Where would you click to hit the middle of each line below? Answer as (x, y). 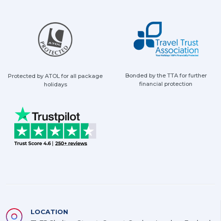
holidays (55, 85)
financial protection (166, 84)
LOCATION (49, 212)
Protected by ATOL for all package (55, 76)
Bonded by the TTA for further (166, 76)
